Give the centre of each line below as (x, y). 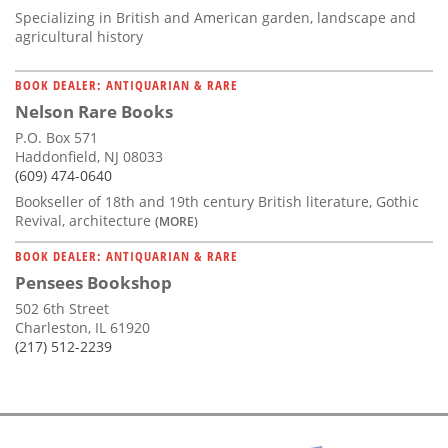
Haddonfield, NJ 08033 (89, 157)
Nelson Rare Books (94, 112)
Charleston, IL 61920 (82, 328)
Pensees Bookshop (93, 283)
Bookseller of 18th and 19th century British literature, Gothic (217, 202)
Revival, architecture (85, 221)
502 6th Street (62, 309)
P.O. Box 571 (56, 138)
